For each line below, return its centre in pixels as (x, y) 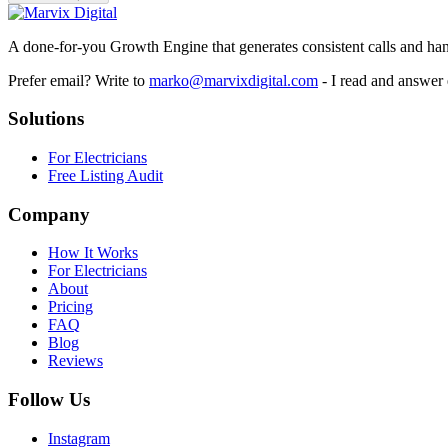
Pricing (70, 307)
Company (49, 214)
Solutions (46, 119)
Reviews (75, 361)
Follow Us (49, 400)
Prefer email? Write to (76, 80)
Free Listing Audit (105, 175)
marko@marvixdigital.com (233, 80)
